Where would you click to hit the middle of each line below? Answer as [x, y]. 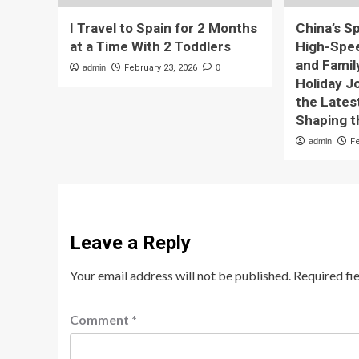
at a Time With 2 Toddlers [150, 47]
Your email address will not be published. [180, 276]
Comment [101, 320]
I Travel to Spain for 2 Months [163, 28]
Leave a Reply [130, 243]
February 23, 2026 [161, 68]
